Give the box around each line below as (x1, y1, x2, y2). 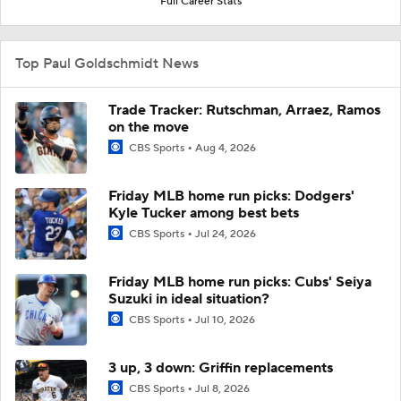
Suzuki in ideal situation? (108, 289, 269, 308)
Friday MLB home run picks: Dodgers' (108, 186, 354, 205)
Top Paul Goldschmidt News (15, 54, 199, 73)
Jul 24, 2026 (195, 226, 256, 241)
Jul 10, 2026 (195, 312, 255, 327)
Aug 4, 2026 (195, 141, 256, 155)
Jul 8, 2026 (195, 381, 250, 396)
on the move (108, 117, 189, 136)
